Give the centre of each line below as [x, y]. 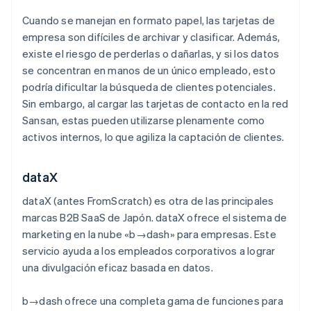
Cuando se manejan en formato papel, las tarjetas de [149, 20]
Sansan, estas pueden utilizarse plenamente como [144, 120]
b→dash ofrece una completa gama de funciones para [153, 301]
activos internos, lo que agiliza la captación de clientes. [153, 137]
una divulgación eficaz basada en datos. [118, 268]
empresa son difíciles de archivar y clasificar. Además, [151, 37]
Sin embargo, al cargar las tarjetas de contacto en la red [155, 104]
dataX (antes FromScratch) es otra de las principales [148, 201]
